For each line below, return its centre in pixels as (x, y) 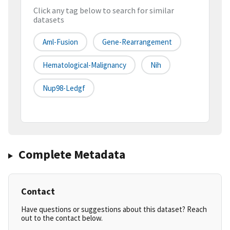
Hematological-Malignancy (84, 65)
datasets (49, 20)
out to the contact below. (62, 218)
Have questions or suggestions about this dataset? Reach (114, 209)
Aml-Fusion (60, 42)
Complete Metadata (72, 155)
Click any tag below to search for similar (104, 11)
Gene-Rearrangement (137, 42)
